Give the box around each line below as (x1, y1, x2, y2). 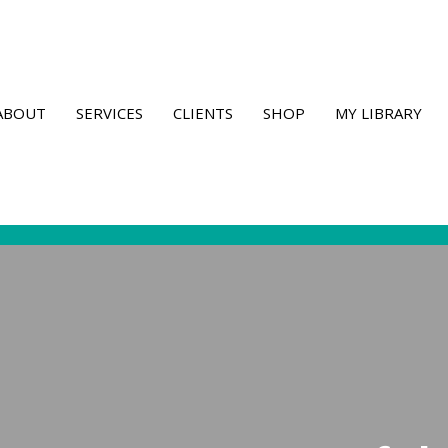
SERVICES (76, 102, 143, 123)
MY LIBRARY (335, 102, 422, 123)
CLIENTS (173, 102, 233, 123)
